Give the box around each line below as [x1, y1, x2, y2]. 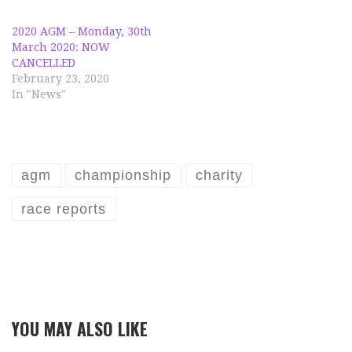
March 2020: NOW [12, 40, 110, 53]
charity [195, 167, 243, 184]
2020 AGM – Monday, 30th [12, 24, 152, 38]
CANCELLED [12, 56, 75, 69]
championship [75, 167, 172, 184]
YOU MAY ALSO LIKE [12, 315, 148, 341]
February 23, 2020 [12, 71, 109, 85]
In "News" [12, 87, 66, 101]
